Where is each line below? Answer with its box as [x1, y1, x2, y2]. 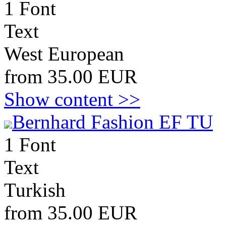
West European [4, 43, 124, 65]
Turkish [4, 179, 66, 201]
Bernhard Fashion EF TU [12, 111, 213, 133]
